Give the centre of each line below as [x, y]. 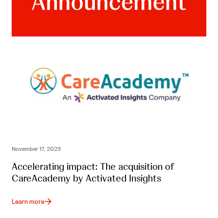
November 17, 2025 [36, 149]
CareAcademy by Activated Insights [86, 178]
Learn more [28, 201]
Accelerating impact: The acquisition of [93, 166]
